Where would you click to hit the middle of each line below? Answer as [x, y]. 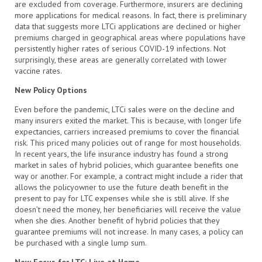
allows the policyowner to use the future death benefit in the [122, 187]
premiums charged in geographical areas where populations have [130, 37]
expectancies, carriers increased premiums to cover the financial [127, 131]
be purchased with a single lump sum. [81, 242]
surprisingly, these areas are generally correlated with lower [121, 59]
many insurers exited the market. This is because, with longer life [128, 120]
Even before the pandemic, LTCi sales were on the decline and [125, 109]
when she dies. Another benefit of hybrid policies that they [117, 220]
